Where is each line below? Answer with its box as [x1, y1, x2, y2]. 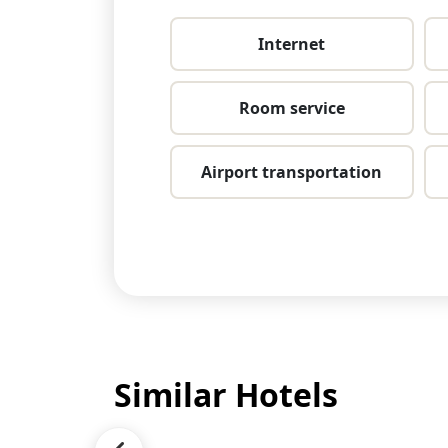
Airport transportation [201, 160, 383, 183]
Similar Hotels [114, 373, 338, 417]
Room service [238, 96, 345, 119]
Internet [258, 32, 326, 55]
